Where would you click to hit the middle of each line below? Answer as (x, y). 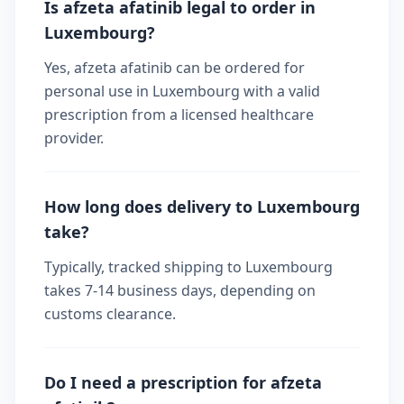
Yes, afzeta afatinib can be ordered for (174, 67)
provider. (74, 138)
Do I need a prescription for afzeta (183, 382)
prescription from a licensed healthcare (179, 114)
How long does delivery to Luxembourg (202, 206)
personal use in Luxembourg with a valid (182, 91)
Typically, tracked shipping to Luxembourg (188, 266)
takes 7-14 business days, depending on (180, 290)
